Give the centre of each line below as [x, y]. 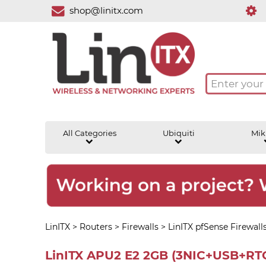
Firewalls [140, 227]
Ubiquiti [178, 133]
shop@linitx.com [107, 10]
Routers [96, 227]
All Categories [89, 133]
